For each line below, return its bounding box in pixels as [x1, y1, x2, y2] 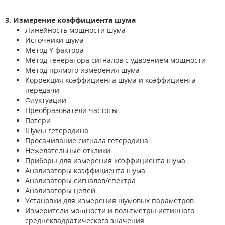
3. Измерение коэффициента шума [5, 15, 136, 25]
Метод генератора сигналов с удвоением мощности [25, 55, 206, 65]
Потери [25, 115, 51, 125]
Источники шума [25, 35, 84, 45]
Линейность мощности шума [25, 25, 126, 35]
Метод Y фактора [25, 45, 84, 55]
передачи [25, 85, 59, 95]
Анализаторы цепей [25, 185, 95, 195]
